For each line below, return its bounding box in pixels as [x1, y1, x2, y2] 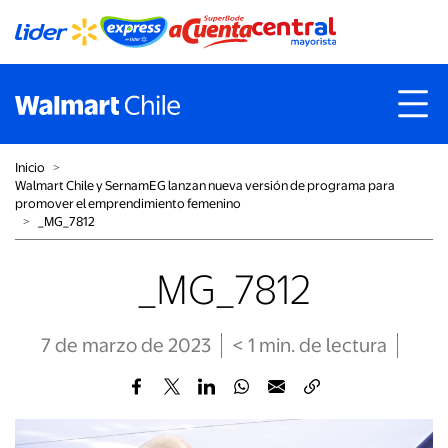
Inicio [15, 160, 45, 175]
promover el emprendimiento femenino [15, 196, 241, 211]
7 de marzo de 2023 [40, 334, 211, 357]
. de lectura [290, 334, 387, 357]
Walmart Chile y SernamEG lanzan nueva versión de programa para [15, 178, 395, 193]
